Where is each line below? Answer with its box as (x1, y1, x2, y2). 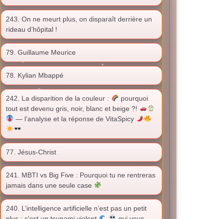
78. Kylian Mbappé (6, 71, 64, 79)
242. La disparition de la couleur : (6, 94, 111, 102)
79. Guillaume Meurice (6, 48, 76, 56)
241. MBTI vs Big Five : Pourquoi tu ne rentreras (6, 171, 155, 179)
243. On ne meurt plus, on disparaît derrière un (6, 15, 152, 23)
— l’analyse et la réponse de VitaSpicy (13, 115, 136, 123)
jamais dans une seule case (6, 181, 94, 189)
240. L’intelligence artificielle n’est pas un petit (6, 204, 147, 212)
